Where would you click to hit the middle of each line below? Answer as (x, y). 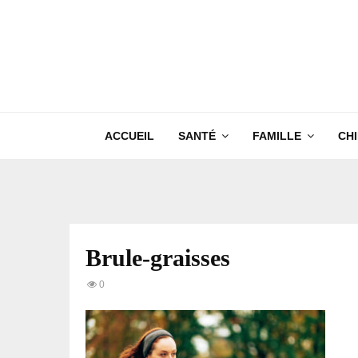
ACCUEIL (129, 136)
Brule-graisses (158, 258)
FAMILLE (276, 136)
